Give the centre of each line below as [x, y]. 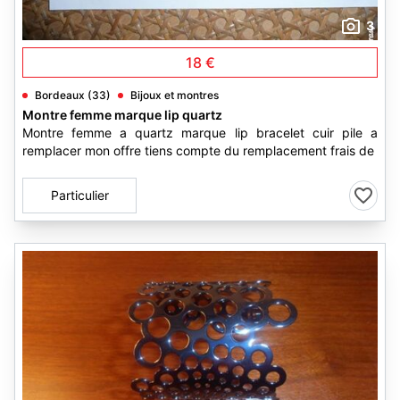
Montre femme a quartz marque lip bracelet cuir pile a [200, 133]
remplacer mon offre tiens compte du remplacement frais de [198, 150]
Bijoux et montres [175, 95]
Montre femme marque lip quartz [122, 115]
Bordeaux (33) [73, 95]
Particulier [79, 195]
